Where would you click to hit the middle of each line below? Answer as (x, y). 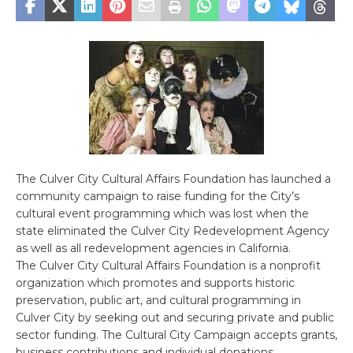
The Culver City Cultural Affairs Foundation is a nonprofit (168, 266)
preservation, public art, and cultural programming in (158, 301)
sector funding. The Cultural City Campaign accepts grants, (176, 335)
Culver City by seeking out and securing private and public (175, 318)
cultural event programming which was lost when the (162, 214)
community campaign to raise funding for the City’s (158, 197)
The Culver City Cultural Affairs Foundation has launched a (173, 179)
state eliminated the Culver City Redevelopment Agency (173, 231)
